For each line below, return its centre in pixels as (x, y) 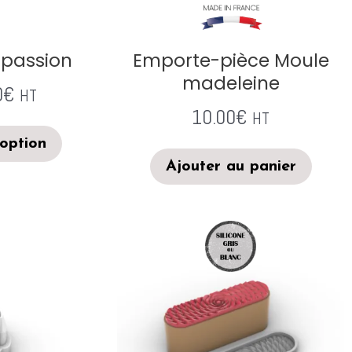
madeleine (231, 83)
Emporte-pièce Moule (231, 60)
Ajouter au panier (231, 166)
